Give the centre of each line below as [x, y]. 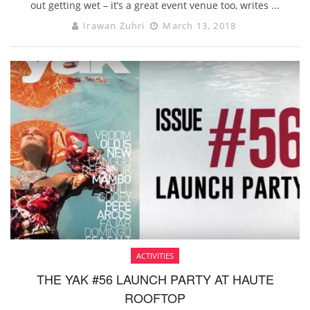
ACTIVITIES [155, 256]
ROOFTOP [155, 298]
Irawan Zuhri [114, 25]
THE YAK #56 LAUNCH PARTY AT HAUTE [155, 279]
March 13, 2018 [198, 25]
